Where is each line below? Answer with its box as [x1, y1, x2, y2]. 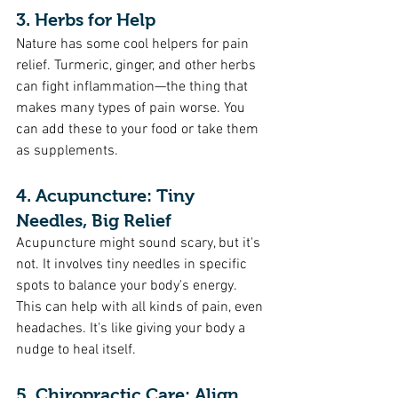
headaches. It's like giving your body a [16, 320, 249, 338]
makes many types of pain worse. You [16, 99, 249, 117]
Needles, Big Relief [16, 211, 171, 230]
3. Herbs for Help [16, 10, 155, 29]
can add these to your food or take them [16, 121, 262, 139]
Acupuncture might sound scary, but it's [16, 235, 264, 252]
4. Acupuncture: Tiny [16, 186, 199, 205]
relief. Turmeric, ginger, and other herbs [16, 57, 259, 75]
